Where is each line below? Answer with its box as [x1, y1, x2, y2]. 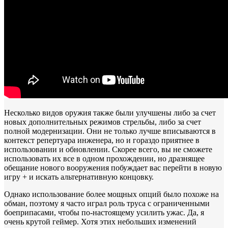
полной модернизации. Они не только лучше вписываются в [4, 126, 216, 135]
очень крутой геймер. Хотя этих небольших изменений [4, 217, 196, 226]
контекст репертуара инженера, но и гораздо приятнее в [4, 135, 199, 145]
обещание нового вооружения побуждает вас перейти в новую [4, 163, 222, 172]
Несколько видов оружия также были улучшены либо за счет [4, 108, 216, 117]
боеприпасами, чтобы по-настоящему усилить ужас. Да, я [4, 208, 204, 217]
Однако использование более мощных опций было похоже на [4, 189, 219, 198]
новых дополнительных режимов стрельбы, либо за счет [4, 117, 201, 126]
